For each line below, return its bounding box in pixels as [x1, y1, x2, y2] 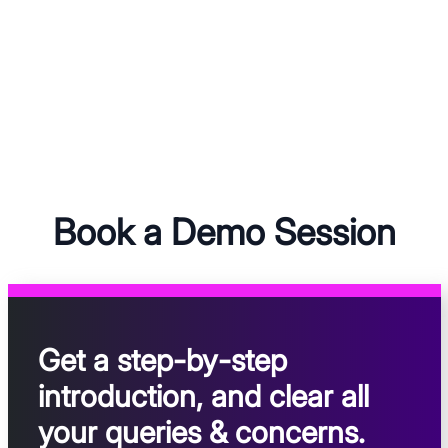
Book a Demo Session [52, 210, 396, 255]
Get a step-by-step [37, 342, 287, 379]
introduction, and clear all [37, 378, 369, 415]
